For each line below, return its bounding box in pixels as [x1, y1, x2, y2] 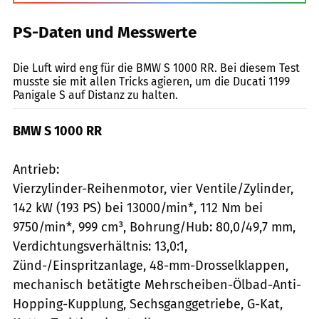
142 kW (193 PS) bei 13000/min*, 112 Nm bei [13, 199, 263, 216]
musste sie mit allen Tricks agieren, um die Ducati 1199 [13, 74, 290, 88]
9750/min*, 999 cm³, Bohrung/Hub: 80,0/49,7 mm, [13, 219, 296, 235]
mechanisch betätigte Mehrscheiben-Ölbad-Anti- [13, 276, 301, 293]
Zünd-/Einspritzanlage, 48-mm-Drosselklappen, [13, 257, 288, 273]
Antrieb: [13, 161, 59, 177]
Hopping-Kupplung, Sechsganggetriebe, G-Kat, [13, 296, 283, 312]
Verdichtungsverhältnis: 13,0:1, [13, 238, 187, 254]
